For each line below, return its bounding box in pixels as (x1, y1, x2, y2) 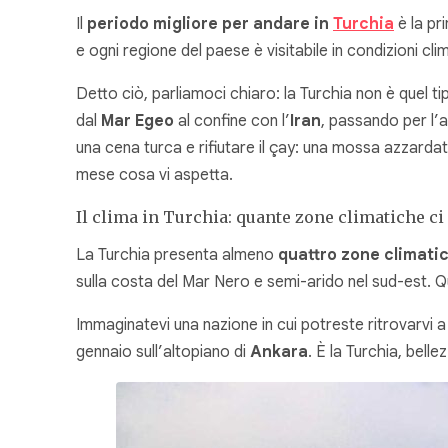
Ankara (250, 342, 308, 363)
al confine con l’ (174, 110, 290, 131)
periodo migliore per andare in (87, 13, 333, 34)
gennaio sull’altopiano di (76, 342, 250, 363)
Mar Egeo (101, 110, 174, 131)
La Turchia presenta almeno (76, 245, 278, 266)
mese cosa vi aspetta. (76, 164, 233, 185)
